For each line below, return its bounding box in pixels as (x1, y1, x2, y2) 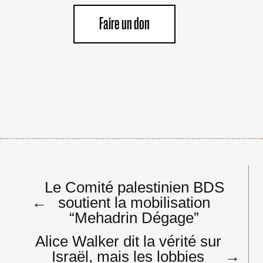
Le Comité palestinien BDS (44, 178, 224, 196)
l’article (31, 201, 75, 216)
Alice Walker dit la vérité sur (35, 232, 221, 250)
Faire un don (99, 15, 150, 33)
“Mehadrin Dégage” (69, 208, 200, 227)
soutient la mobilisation (58, 193, 211, 211)
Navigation (31, 170, 96, 186)
